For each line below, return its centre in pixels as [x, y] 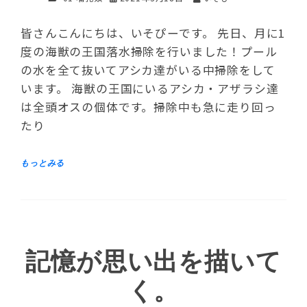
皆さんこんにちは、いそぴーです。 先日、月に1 [153, 33]
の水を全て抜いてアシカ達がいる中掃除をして [148, 70]
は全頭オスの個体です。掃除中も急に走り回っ [148, 107]
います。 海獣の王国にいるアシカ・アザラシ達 [150, 89]
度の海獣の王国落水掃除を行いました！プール [149, 52]
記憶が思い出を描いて [153, 262]
